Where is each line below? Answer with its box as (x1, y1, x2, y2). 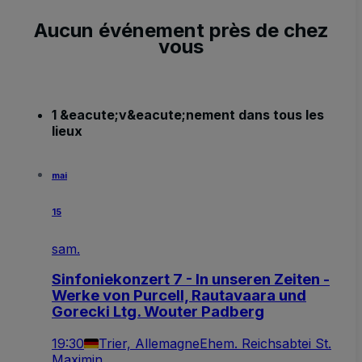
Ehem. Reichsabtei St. (200, 335, 331, 352)
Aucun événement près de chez (33, 18, 329, 42)
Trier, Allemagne (99, 335, 200, 352)
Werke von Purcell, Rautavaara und (52, 286, 306, 305)
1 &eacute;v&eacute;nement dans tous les (52, 106, 324, 123)
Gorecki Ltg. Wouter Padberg (52, 302, 264, 322)
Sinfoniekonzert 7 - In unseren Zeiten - (52, 270, 330, 289)
